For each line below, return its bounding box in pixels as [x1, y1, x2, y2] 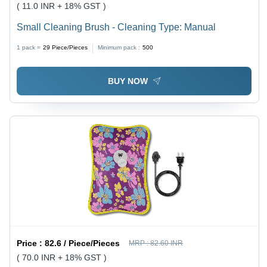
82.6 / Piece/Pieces [45, 238, 120, 249]
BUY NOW [107, 76, 148, 86]
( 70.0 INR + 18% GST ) [17, 253, 107, 263]
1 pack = [17, 44, 41, 51]
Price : [17, 238, 45, 249]
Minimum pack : [98, 44, 141, 51]
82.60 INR [150, 239, 184, 248]
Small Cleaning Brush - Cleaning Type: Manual [17, 21, 216, 32]
